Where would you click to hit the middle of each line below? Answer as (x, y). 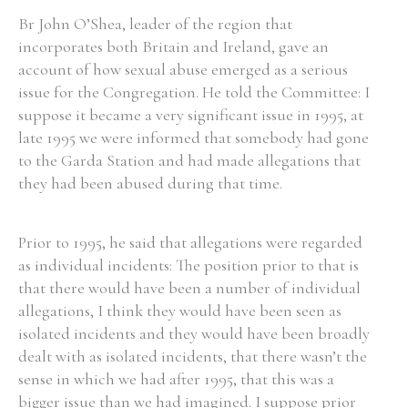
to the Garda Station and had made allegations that (189, 160)
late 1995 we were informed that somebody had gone (194, 138)
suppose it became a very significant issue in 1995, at (191, 115)
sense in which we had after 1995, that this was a (176, 379)
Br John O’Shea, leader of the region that (155, 24)
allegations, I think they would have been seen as (180, 311)
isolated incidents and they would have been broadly (194, 333)
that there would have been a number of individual (189, 288)
